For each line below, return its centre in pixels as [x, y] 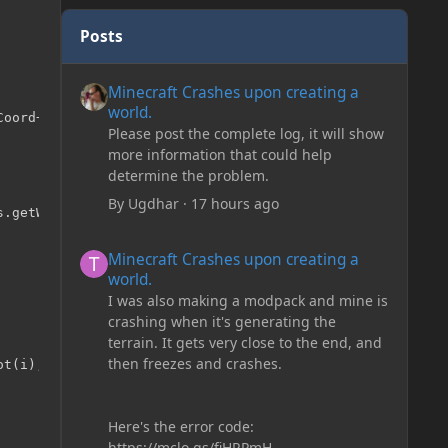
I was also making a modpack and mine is [247, 300]
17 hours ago [234, 203]
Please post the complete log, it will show [245, 133]
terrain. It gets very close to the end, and [244, 342]
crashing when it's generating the [221, 321]
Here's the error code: [180, 426]
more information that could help [219, 154]
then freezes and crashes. [194, 363]
